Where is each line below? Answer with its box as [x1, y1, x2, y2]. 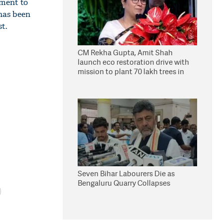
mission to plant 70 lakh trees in [78, 66, 184, 77]
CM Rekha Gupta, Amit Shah [78, 47, 173, 58]
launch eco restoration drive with [78, 57, 189, 67]
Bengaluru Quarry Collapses [78, 178, 170, 188]
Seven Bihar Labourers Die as [78, 168, 175, 179]
